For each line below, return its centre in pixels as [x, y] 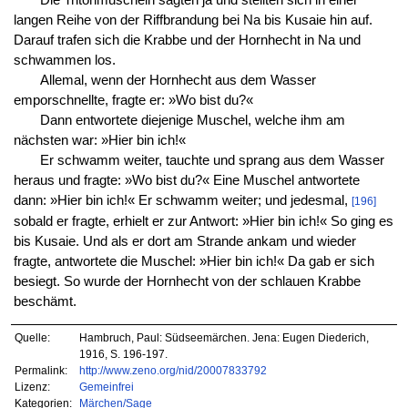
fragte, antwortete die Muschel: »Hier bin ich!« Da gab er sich [194, 261]
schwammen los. [64, 60]
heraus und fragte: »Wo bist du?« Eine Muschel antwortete [186, 180]
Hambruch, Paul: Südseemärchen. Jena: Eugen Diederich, [224, 337]
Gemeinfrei [106, 386]
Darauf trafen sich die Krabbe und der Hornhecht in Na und [187, 40]
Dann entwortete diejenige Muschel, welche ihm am [192, 120]
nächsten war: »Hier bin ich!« [99, 140]
